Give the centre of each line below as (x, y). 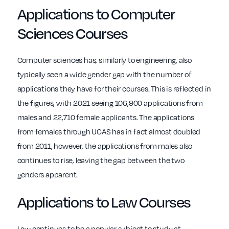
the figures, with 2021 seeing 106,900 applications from (110, 103)
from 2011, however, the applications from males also (105, 146)
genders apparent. (48, 175)
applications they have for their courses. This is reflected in (114, 89)
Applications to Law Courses (104, 201)
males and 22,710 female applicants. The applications (106, 117)
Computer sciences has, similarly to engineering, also (104, 60)
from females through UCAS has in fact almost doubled (109, 132)
